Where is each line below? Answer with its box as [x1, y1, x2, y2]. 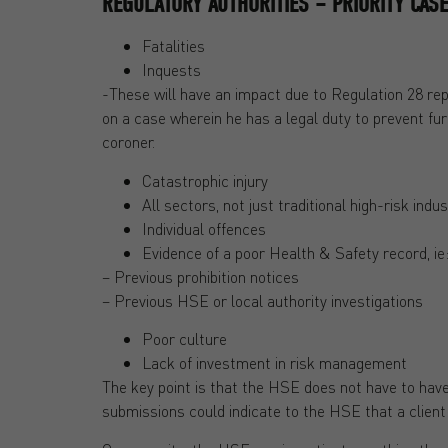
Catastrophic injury [142, 169, 268, 191]
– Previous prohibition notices [102, 265, 299, 287]
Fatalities [142, 35, 205, 57]
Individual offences [142, 217, 266, 239]
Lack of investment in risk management [142, 352, 407, 374]
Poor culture [142, 328, 227, 350]
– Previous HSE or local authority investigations [102, 289, 423, 311]
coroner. [102, 131, 155, 153]
